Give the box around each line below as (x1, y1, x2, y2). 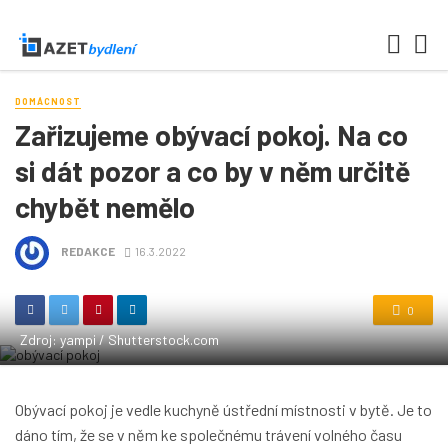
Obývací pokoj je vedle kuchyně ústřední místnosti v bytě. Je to (15, 400, 432, 420)
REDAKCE (61, 244, 115, 259)
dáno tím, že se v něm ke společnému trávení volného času (15, 425, 402, 445)
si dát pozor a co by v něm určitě (15, 154, 410, 189)
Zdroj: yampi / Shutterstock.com (20, 331, 219, 349)
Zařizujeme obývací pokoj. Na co (15, 118, 408, 153)
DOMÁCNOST (15, 96, 81, 107)
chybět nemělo (15, 190, 195, 225)
